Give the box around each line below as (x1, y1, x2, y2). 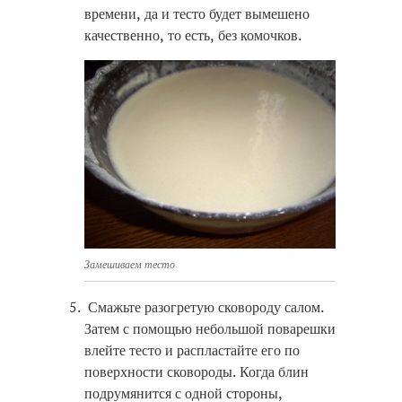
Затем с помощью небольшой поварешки (84, 318, 336, 338)
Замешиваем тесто (84, 257, 175, 271)
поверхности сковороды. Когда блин (84, 361, 309, 381)
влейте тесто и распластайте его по (84, 339, 300, 360)
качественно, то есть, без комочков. (84, 24, 301, 45)
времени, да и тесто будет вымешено (84, 3, 310, 23)
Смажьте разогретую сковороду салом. (84, 296, 324, 317)
